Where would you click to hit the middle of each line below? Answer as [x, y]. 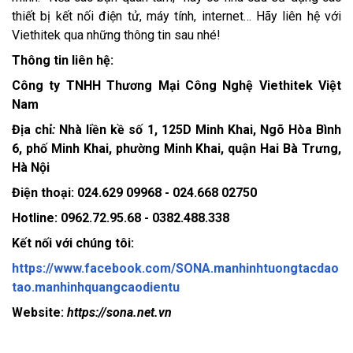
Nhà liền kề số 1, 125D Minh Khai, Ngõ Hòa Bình [199, 129]
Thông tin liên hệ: [63, 60]
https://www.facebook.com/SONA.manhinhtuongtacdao [175, 268]
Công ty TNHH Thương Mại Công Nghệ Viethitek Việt [176, 85]
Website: [39, 312]
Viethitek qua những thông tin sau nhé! [116, 35]
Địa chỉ [32, 129]
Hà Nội [31, 167]
